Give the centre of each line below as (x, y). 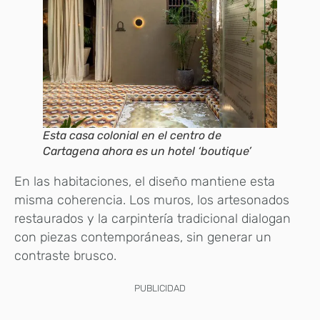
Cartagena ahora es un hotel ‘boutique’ (147, 151)
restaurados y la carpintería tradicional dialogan (152, 219)
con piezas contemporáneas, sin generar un (143, 237)
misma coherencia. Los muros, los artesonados (152, 200)
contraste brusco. (65, 256)
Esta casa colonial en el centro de (132, 136)
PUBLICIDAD (160, 289)
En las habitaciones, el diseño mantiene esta (145, 182)
